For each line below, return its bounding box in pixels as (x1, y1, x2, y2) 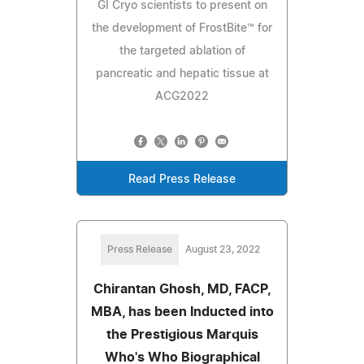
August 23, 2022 (185, 244, 260, 254)
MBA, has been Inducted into (90, 305, 274, 318)
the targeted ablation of (119, 45, 245, 57)
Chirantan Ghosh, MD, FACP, (93, 282, 271, 296)
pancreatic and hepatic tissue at (95, 67, 269, 80)
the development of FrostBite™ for (92, 22, 272, 34)
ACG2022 (155, 90, 209, 102)
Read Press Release (128, 173, 236, 185)
